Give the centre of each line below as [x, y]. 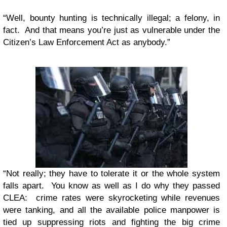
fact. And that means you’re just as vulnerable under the [111, 30]
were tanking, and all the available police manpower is [111, 210]
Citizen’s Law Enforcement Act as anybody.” [87, 42]
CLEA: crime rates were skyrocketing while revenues [111, 198]
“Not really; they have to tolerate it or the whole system [111, 174]
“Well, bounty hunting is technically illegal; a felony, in [111, 18]
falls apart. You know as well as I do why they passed [111, 186]
